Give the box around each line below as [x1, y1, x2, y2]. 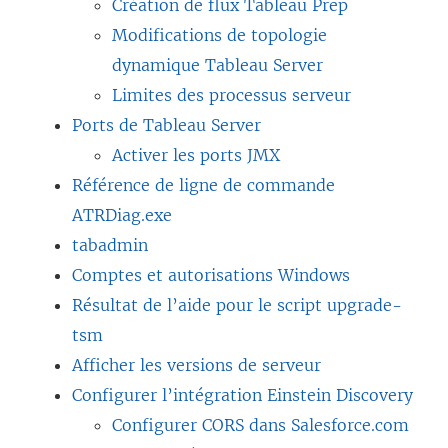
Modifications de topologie [112, 24, 327, 45]
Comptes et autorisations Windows [72, 264, 350, 285]
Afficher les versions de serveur [72, 354, 321, 375]
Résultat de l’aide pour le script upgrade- [72, 294, 402, 315]
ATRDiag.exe [72, 204, 172, 225]
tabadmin [72, 234, 148, 255]
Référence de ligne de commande [72, 174, 335, 195]
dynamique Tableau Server [112, 54, 323, 75]
